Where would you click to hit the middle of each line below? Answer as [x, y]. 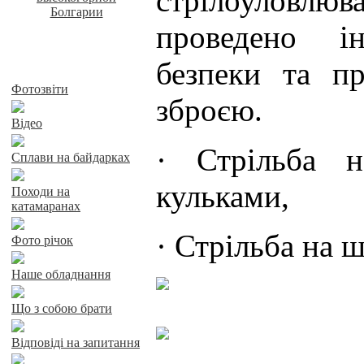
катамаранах [46, 206]
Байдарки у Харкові [76, 66]
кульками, [227, 196]
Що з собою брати [62, 308]
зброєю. [209, 110]
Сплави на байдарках [71, 157]
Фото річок [42, 240]
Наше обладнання [61, 274]
